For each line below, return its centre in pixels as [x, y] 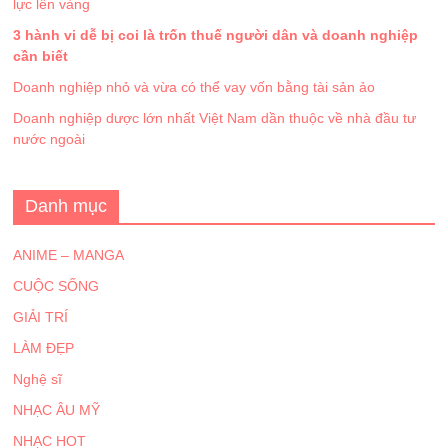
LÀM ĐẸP [44, 348]
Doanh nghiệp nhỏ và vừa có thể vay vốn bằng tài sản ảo [194, 87]
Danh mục [66, 206]
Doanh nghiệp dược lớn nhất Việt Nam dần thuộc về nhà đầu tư [215, 118]
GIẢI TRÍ [41, 317]
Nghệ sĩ [38, 379]
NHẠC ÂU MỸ [57, 410]
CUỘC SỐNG [56, 286]
